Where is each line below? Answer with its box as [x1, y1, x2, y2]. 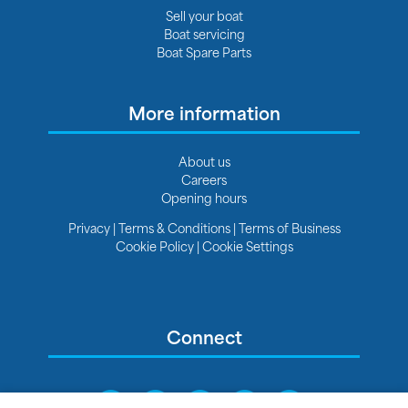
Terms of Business [238, 217, 341, 237]
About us [178, 150, 230, 170]
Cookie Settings [201, 235, 293, 255]
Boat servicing [163, 23, 245, 43]
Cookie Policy [115, 235, 194, 255]
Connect [166, 321, 242, 350]
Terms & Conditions [117, 217, 230, 237]
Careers [181, 168, 227, 189]
